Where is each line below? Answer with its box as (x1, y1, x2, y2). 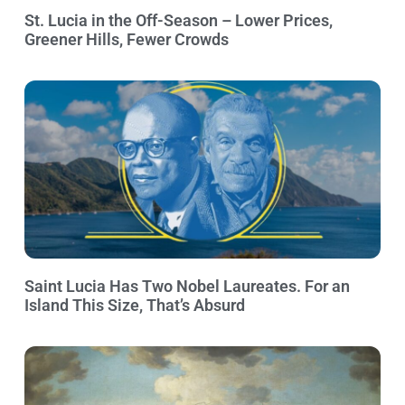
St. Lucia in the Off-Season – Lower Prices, (24, 11, 333, 31)
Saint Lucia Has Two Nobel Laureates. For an (24, 277, 350, 297)
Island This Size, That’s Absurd (24, 296, 245, 316)
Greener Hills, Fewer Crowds (24, 30, 229, 50)
